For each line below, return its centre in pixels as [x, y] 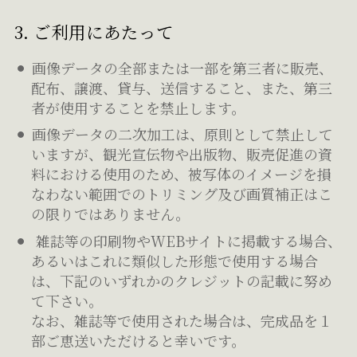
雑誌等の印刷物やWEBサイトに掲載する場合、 [186, 241]
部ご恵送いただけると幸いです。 [139, 341]
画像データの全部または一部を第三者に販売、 [182, 67]
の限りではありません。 [111, 214]
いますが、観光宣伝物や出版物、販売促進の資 [182, 154]
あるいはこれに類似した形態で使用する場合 [175, 261]
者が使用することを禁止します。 [139, 107]
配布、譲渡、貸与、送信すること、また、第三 [182, 87]
